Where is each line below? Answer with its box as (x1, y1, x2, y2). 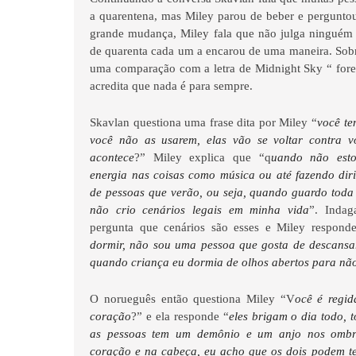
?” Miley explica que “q (134, 151, 271, 164)
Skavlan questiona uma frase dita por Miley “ (90, 116, 317, 129)
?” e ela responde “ (131, 310, 229, 323)
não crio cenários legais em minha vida (90, 203, 310, 216)
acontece (90, 151, 135, 164)
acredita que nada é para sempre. (90, 79, 257, 92)
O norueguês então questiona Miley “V (90, 292, 295, 305)
